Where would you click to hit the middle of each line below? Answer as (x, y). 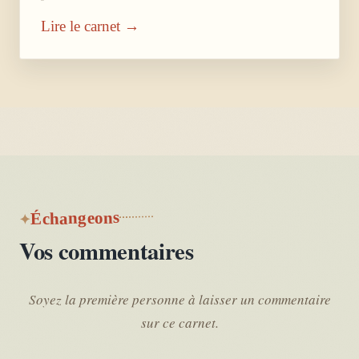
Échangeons (75, 218)
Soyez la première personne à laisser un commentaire (179, 299)
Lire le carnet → (90, 26)
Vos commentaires (107, 250)
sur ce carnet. (179, 322)
